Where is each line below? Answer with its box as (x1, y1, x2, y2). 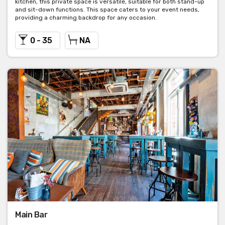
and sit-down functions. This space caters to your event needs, (15, 6, 199, 14)
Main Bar (15, 210, 47, 220)
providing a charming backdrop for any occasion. (15, 14, 157, 22)
